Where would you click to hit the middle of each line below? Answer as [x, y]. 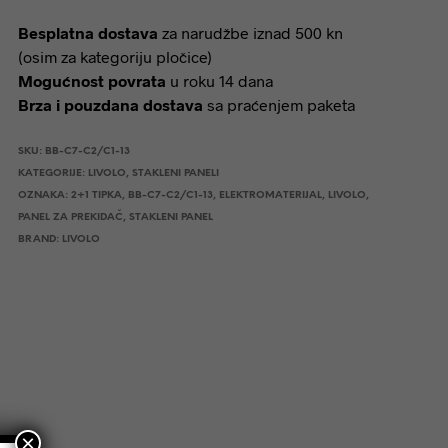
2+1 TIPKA [96, 195]
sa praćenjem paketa [278, 104]
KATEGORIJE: [52, 173]
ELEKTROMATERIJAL [270, 195]
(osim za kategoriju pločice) [114, 56]
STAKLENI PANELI [175, 173]
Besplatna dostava [87, 32]
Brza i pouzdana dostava [110, 104]
